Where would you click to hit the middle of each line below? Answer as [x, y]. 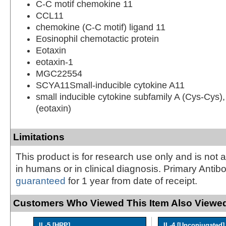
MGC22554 [59, 73]
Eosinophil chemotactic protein [97, 39]
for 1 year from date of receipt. [131, 181]
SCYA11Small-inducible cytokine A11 [110, 85]
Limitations [39, 137]
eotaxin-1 [54, 62]
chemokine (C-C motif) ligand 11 [101, 27]
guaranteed [41, 181]
